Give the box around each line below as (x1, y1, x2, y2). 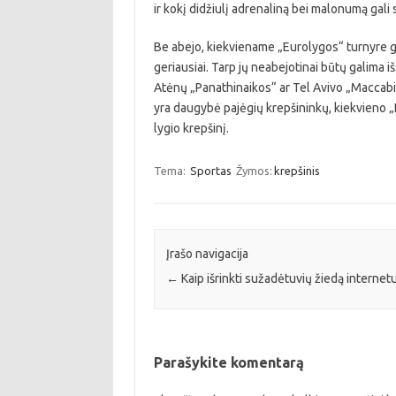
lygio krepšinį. (153, 120, 229, 135)
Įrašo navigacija (165, 246, 248, 261)
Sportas (189, 164, 232, 177)
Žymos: (235, 164, 272, 177)
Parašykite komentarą (153, 354, 304, 370)
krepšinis (273, 164, 320, 177)
